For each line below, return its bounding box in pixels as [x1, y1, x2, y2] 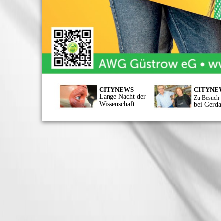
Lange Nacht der [99, 93, 146, 101]
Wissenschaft [99, 100, 135, 108]
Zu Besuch [194, 94, 220, 102]
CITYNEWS [99, 86, 134, 93]
